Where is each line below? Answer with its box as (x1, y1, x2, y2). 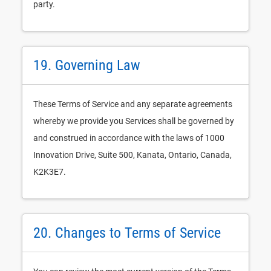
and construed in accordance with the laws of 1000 (33, 133, 224, 143)
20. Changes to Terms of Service (33, 224, 221, 241)
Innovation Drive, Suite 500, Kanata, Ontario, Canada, (33, 150, 232, 160)
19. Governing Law (33, 57, 140, 74)
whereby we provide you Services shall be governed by (33, 116, 234, 126)
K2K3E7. (33, 167, 66, 177)
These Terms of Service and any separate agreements (33, 99, 232, 109)
